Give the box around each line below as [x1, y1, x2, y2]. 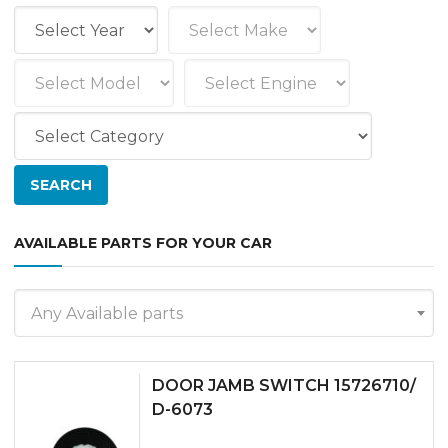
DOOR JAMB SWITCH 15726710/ [152, 376, 416, 395]
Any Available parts [31, 304, 183, 323]
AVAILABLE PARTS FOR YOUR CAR [14, 234, 272, 252]
